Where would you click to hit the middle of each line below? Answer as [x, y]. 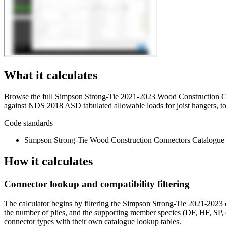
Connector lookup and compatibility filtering [97, 184]
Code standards [29, 123]
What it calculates [51, 75]
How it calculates [48, 161]
